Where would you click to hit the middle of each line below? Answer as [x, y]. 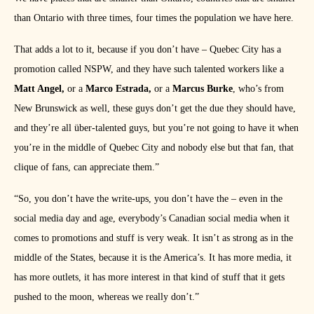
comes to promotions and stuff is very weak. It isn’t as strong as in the [153, 238]
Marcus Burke [203, 89]
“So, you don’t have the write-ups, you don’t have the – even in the [148, 199]
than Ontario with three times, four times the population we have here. [154, 18]
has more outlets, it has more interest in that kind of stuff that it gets [149, 278]
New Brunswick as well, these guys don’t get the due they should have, [155, 109]
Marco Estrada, [118, 89]
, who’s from [258, 89]
